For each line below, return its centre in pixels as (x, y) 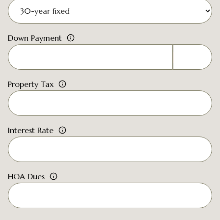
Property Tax (31, 84)
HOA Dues (26, 176)
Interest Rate (31, 130)
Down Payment (35, 38)
